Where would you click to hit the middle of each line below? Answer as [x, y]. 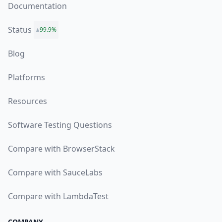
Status [20, 30]
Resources [28, 101]
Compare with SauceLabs [55, 172]
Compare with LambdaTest [58, 196]
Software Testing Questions [60, 125]
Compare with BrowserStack [61, 149]
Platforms [27, 77]
